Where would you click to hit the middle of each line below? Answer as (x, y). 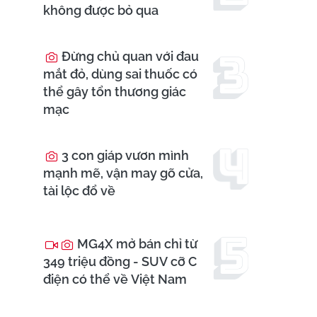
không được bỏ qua (101, 11)
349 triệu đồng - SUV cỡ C (120, 262)
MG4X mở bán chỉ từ (136, 244)
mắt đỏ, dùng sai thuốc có (120, 74)
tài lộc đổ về (79, 191)
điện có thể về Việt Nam (115, 279)
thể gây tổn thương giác (115, 92)
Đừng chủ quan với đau (129, 57)
